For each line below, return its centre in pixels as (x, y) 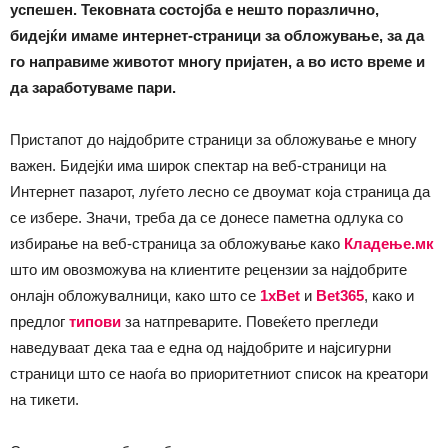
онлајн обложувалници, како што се (135, 295)
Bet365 (340, 295)
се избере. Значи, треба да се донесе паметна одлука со (206, 217)
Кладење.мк (389, 243)
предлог (39, 321)
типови (95, 321)
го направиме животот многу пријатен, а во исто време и (217, 61)
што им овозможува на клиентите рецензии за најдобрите (208, 269)
